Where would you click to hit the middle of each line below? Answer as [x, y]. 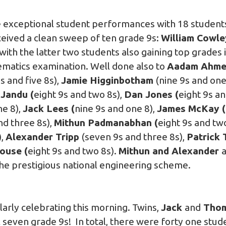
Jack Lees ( [49, 108]
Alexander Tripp [44, 136]
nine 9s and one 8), [116, 108]
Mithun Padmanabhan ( [106, 122]
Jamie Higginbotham [108, 80]
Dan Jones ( [151, 94]
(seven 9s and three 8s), [134, 136]
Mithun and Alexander [170, 151]
